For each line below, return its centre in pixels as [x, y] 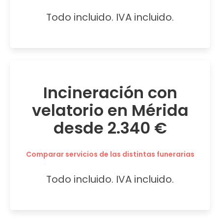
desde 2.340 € [110, 128]
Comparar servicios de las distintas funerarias [110, 154]
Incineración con [110, 92]
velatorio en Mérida [110, 110]
